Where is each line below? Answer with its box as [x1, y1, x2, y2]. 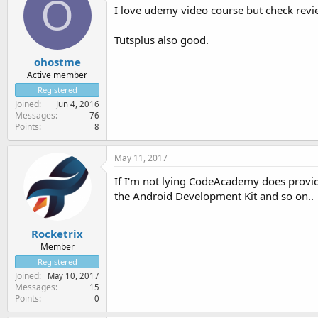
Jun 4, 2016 [56, 99, 99, 109]
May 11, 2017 [114, 152, 168, 164]
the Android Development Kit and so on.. [114, 189, 314, 203]
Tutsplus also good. [114, 32, 209, 47]
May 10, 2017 [48, 270, 99, 281]
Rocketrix [31, 226, 83, 241]
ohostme [33, 55, 81, 69]
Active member [27, 69, 87, 81]
